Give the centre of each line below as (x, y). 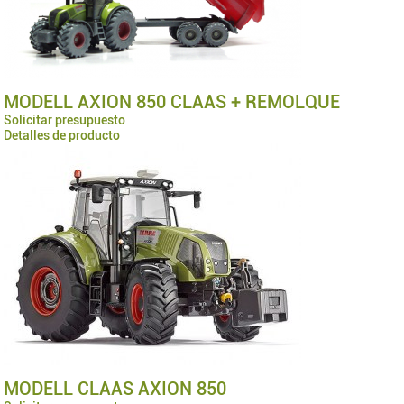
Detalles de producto (62, 135)
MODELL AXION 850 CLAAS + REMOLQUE (186, 101)
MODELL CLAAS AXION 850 (138, 388)
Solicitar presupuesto (65, 119)
